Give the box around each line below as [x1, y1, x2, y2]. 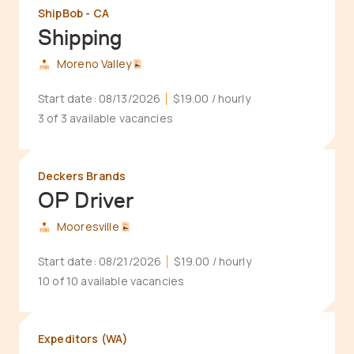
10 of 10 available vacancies [38, 273, 185, 288]
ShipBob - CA [38, 6, 109, 21]
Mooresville [57, 219, 119, 234]
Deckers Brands [38, 168, 126, 183]
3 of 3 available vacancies [38, 111, 173, 126]
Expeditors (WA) [38, 331, 129, 346]
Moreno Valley [57, 56, 131, 71]
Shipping [38, 24, 122, 51]
